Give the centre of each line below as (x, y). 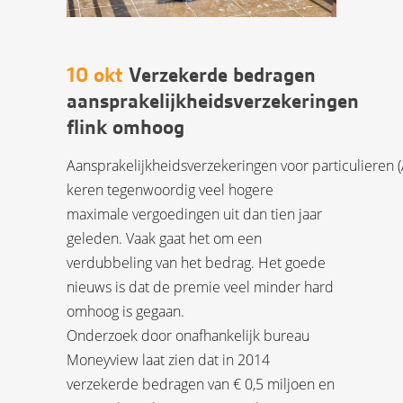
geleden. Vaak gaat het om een (164, 239)
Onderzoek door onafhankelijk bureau (188, 336)
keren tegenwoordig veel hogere (170, 190)
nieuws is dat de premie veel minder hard (200, 287)
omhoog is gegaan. (125, 312)
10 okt (95, 76)
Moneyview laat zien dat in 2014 (168, 360)
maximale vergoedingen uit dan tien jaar (194, 215)
